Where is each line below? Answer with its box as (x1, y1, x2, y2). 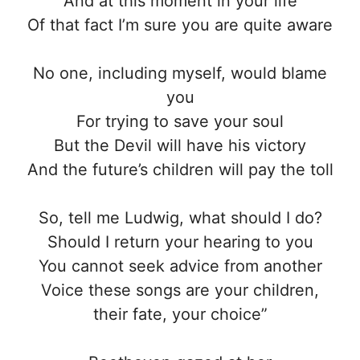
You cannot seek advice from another (38, 256, 322, 276)
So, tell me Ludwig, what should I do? (38, 207, 322, 227)
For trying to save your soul (76, 111, 284, 131)
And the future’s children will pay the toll (27, 159, 333, 179)
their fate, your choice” (92, 304, 268, 324)
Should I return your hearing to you (47, 231, 313, 252)
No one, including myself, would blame (33, 63, 327, 83)
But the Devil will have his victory (54, 135, 306, 155)
